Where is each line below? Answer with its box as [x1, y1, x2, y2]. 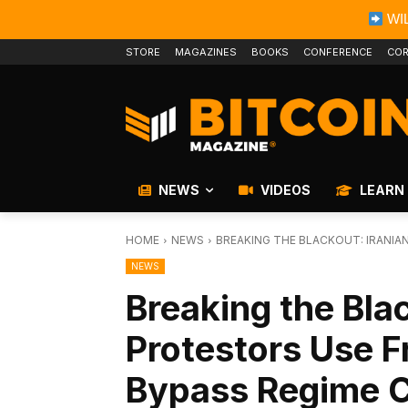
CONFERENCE [303, 46, 372, 58]
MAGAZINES [175, 46, 237, 58]
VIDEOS [258, 182, 311, 199]
